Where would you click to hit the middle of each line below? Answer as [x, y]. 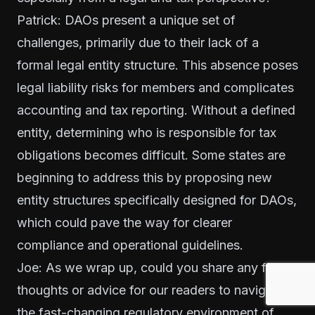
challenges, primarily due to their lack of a [138, 42]
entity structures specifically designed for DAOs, [157, 200]
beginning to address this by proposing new [144, 177]
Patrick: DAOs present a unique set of [126, 20]
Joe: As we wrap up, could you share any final [152, 267]
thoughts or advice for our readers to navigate [150, 290]
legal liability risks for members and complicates [155, 87]
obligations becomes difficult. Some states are [151, 155]
